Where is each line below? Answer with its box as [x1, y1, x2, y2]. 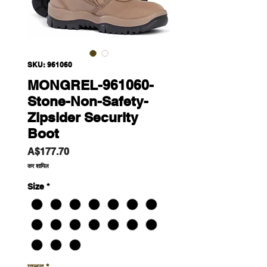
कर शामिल [27, 162, 49, 169]
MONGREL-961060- [27, 77, 154, 93]
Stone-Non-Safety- [27, 93, 148, 109]
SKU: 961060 [27, 60, 72, 69]
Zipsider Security [27, 109, 138, 125]
